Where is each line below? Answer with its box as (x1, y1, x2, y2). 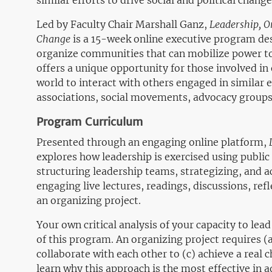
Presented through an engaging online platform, (36, 136, 269, 148)
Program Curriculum (36, 115, 143, 129)
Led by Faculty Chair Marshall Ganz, (36, 18, 209, 30)
